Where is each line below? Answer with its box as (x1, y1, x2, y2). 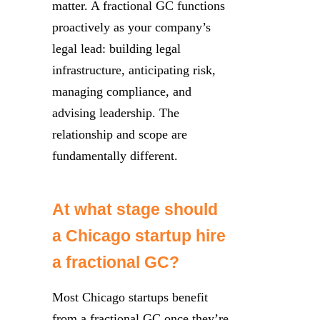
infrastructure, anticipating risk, (52, 62, 216, 77)
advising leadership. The (52, 105, 179, 120)
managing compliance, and (52, 84, 191, 99)
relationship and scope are (52, 126, 187, 141)
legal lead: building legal (52, 41, 181, 56)
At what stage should (52, 200, 218, 219)
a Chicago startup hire (52, 226, 226, 245)
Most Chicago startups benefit (52, 289, 208, 304)
